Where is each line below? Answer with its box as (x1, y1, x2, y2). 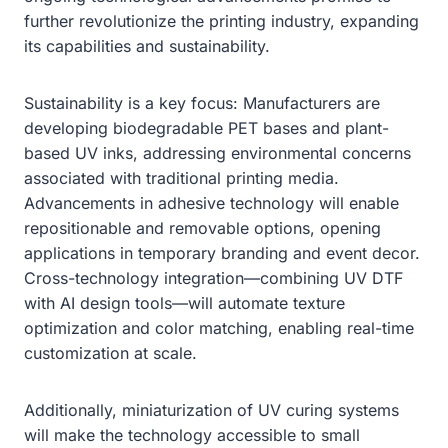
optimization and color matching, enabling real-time (24, 317, 414, 338)
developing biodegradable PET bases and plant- (24, 117, 389, 138)
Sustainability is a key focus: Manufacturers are (24, 92, 380, 113)
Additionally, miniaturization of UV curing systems (24, 399, 399, 420)
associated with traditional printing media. (24, 167, 339, 188)
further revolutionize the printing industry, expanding (24, 10, 419, 31)
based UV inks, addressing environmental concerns (24, 142, 411, 163)
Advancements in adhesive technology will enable (24, 192, 399, 213)
